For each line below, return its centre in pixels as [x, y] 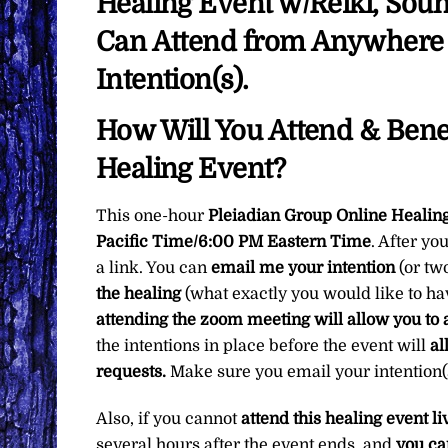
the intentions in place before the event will [262, 346]
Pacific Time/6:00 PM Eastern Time [233, 242]
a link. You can [153, 268]
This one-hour [151, 216]
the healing [140, 294]
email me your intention [304, 268]
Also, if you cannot [168, 418]
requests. [132, 372]
